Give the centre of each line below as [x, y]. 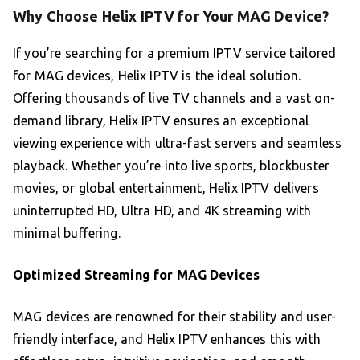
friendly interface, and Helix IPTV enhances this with [167, 339]
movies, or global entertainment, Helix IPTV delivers [166, 188]
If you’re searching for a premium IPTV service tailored [175, 53]
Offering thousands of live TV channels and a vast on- [174, 98]
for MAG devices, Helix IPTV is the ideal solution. [157, 75]
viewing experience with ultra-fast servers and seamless [178, 143]
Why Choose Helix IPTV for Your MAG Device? [171, 16]
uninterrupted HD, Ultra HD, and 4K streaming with [162, 210]
